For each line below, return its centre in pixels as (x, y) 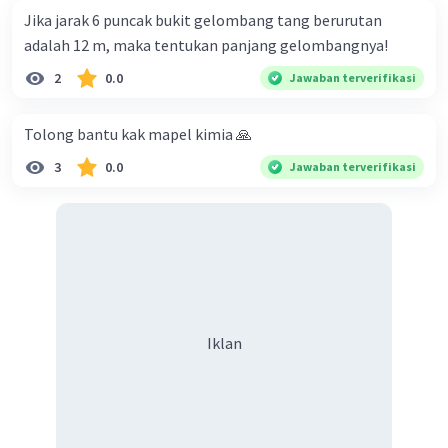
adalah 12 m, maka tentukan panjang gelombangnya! (206, 45)
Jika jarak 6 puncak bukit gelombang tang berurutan (203, 20)
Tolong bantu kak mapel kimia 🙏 (138, 134)
